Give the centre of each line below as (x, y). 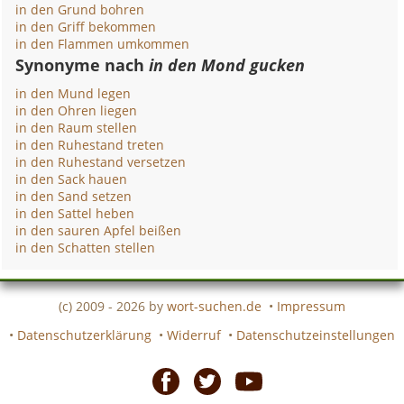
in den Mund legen (73, 93)
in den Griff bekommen (86, 27)
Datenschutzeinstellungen (316, 335)
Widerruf (194, 335)
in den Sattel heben (75, 213)
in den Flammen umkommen (103, 44)
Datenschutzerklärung (84, 335)
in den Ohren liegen (77, 110)
